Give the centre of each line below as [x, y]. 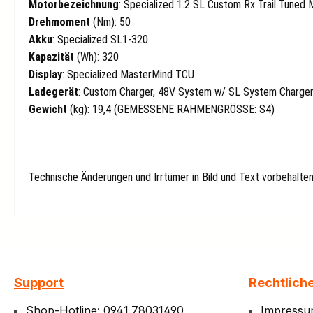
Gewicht [48, 110]
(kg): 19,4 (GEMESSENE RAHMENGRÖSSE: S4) [171, 110]
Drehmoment [59, 22]
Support [39, 283]
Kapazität [51, 57]
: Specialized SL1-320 [100, 40]
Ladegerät [53, 92]
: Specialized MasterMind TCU [128, 75]
